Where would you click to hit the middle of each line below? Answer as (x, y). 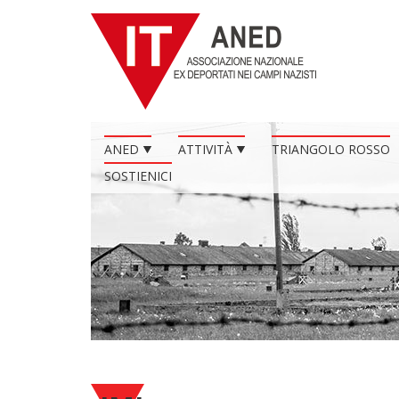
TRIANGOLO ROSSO (331, 149)
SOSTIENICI (138, 176)
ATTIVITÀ (205, 149)
